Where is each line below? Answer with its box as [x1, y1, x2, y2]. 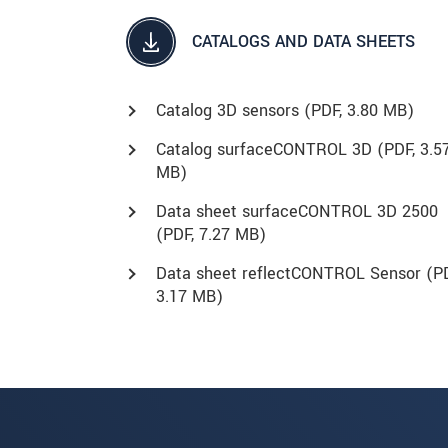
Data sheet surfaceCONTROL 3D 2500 [156, 199, 438, 223]
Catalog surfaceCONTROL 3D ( [156, 137, 384, 161]
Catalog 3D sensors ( [156, 98, 311, 122]
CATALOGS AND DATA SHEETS [192, 30, 415, 54]
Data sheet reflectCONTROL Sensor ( [156, 261, 433, 285]
